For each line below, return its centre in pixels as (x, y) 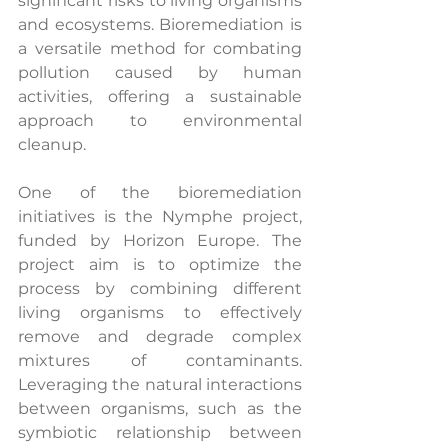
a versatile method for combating (160, 48)
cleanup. (52, 144)
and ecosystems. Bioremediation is (160, 24)
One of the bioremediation (160, 192)
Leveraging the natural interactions (160, 384)
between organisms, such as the (160, 408)
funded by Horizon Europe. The (160, 240)
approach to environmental (160, 120)
